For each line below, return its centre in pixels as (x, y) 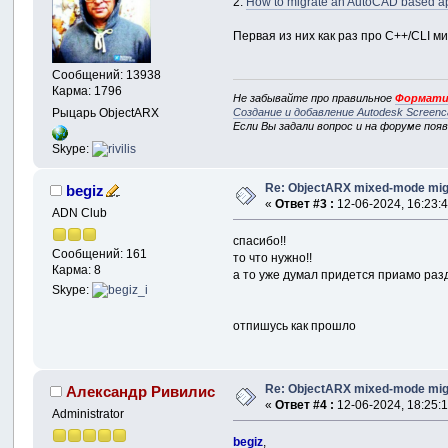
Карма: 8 (77, 269)
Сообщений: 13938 (107, 74)
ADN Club (80, 212)
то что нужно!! (273, 257)
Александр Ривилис (140, 391)
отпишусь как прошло (295, 325)
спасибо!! (260, 240)
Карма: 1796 (87, 90)
